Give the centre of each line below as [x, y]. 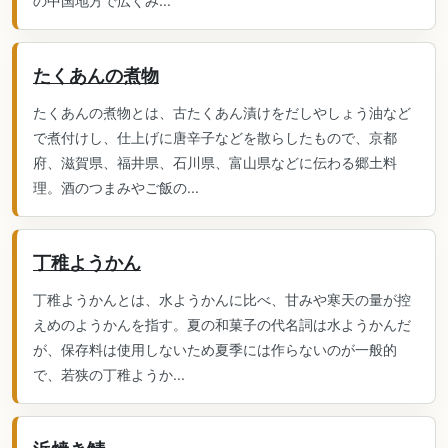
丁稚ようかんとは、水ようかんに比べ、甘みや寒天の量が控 [222, 299]
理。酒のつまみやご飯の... [116, 187]
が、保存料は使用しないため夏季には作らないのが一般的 [215, 349]
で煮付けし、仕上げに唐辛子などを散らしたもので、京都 [215, 137]
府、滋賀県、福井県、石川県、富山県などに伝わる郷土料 [215, 162]
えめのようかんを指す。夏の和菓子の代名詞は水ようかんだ [222, 324]
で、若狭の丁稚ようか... [109, 374]
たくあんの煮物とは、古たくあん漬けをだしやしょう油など [222, 112]
